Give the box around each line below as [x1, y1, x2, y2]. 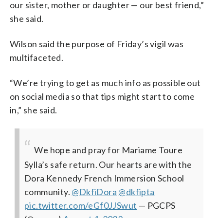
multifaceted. [10, 52, 64, 63]
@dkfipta [118, 186, 155, 197]
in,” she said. [10, 104, 57, 115]
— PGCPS [138, 200, 176, 211]
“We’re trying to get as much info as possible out [10, 77, 201, 88]
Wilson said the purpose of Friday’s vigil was [10, 38, 183, 49]
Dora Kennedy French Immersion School [24, 172, 184, 183]
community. [24, 186, 72, 197]
